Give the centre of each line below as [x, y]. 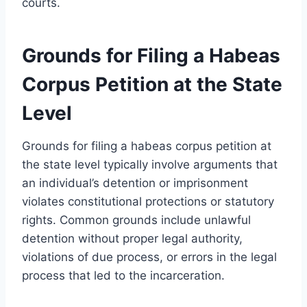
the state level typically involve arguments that [150, 164]
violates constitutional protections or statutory [148, 201]
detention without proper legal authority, [132, 238]
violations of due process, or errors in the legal [149, 257]
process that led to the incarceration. [123, 275]
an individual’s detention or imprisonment [135, 183]
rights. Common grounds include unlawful [136, 220]
